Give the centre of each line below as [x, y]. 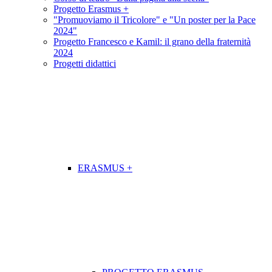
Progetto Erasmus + [91, 9]
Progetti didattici [85, 64]
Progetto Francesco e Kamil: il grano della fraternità [152, 42]
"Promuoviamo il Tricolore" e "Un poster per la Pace [155, 20]
